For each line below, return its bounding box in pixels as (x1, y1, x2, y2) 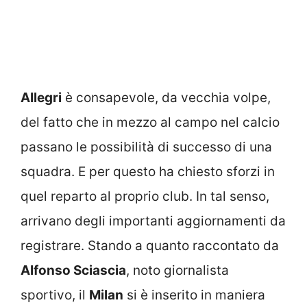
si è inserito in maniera (123, 286, 265, 303)
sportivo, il (21, 286, 89, 303)
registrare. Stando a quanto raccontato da (21, 237, 279, 254)
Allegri (21, 89, 62, 106)
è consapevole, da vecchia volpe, (62, 89, 271, 106)
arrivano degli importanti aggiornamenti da (21, 212, 286, 229)
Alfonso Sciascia (21, 262, 126, 278)
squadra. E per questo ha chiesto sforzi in (21, 163, 275, 180)
